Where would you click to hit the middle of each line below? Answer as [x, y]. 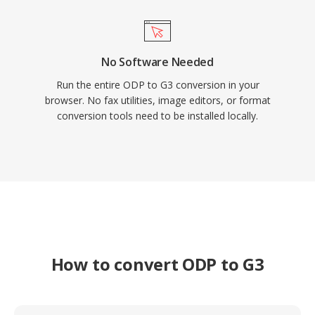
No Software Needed [157, 62]
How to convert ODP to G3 [157, 264]
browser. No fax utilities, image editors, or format [157, 100]
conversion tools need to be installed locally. [157, 116]
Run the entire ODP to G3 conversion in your [157, 85]
